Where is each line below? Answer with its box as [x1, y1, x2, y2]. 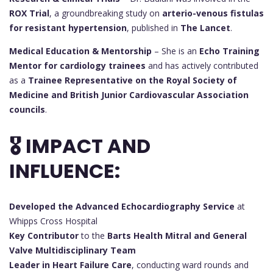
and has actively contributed [146, 60, 258, 72]
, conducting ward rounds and [132, 259, 249, 271]
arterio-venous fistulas [162, 7, 264, 19]
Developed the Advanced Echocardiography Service [9, 200, 235, 213]
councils [9, 104, 45, 116]
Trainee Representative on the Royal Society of [28, 74, 237, 87]
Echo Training [199, 45, 260, 57]
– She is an [152, 45, 199, 57]
